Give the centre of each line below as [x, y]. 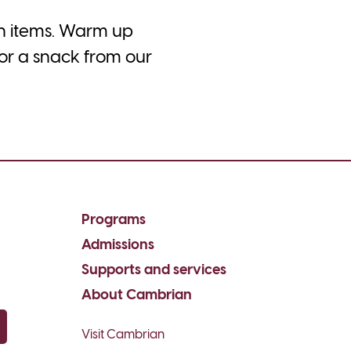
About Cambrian [136, 295]
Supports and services [154, 270]
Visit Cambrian [123, 335]
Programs [113, 220]
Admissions [118, 245]
